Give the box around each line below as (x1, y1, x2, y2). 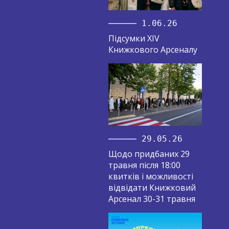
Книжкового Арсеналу (108, 43, 197, 55)
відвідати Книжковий (108, 181, 196, 193)
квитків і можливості (108, 170, 193, 182)
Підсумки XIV (108, 32, 159, 44)
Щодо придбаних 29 (108, 148, 190, 159)
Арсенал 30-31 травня (108, 193, 195, 204)
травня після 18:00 (108, 159, 180, 171)
